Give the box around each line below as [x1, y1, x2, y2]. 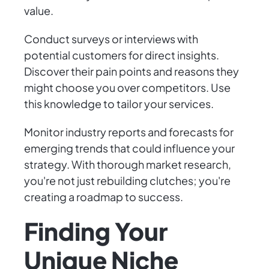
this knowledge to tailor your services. [24, 97, 214, 111]
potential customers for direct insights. [24, 48, 219, 62]
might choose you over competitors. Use [24, 80, 231, 95]
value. [24, 4, 53, 18]
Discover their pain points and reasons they [24, 64, 239, 79]
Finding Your [24, 216, 168, 247]
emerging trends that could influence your [24, 141, 235, 156]
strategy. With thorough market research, [24, 157, 231, 172]
